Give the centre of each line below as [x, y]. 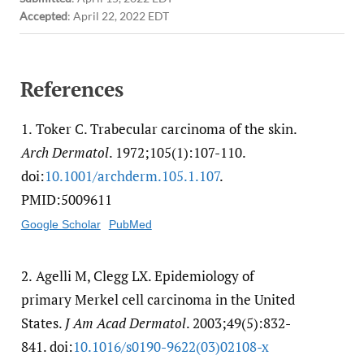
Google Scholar [61, 225]
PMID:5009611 [66, 200]
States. [43, 323]
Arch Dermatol [65, 153]
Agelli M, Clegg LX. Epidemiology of [145, 276]
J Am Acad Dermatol [125, 323]
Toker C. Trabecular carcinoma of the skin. [166, 129]
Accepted [43, 16]
